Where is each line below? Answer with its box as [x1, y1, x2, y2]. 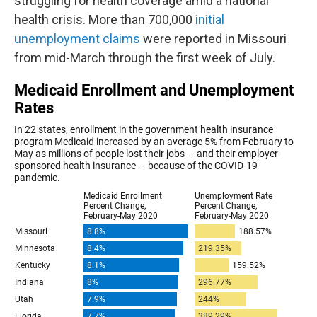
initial [192, 12, 224, 28]
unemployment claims [14, 31, 140, 47]
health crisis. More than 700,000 [14, 12, 192, 28]
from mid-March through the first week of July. [14, 50, 275, 66]
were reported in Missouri [140, 31, 287, 47]
